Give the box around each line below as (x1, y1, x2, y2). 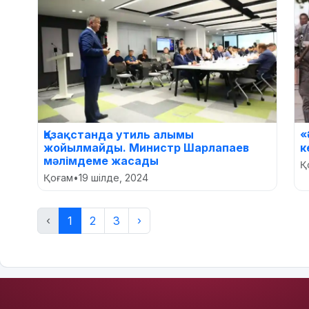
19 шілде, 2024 (79, 171, 148, 183)
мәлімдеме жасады (43, 153, 159, 168)
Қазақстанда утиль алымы (43, 127, 194, 141)
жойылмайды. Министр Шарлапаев (43, 140, 249, 154)
